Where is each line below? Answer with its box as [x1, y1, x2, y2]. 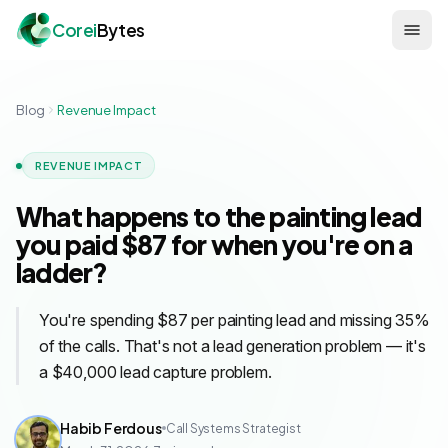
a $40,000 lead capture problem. [39, 362, 272, 382]
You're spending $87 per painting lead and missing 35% [39, 310, 430, 330]
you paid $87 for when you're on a [16, 228, 413, 261]
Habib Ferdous [60, 419, 162, 437]
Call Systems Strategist [165, 420, 301, 436]
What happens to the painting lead [16, 200, 422, 233]
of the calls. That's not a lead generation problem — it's [39, 336, 426, 356]
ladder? [16, 256, 108, 289]
